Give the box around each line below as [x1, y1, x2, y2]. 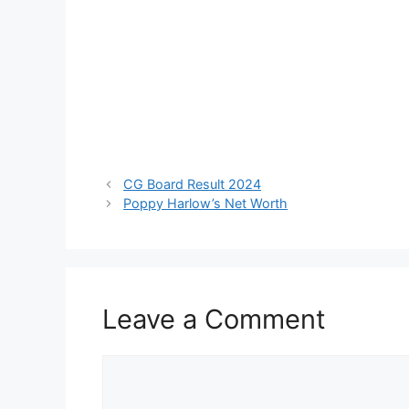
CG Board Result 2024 [123, 176, 262, 193]
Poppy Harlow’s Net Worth [123, 195, 288, 212]
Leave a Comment [102, 303, 326, 336]
